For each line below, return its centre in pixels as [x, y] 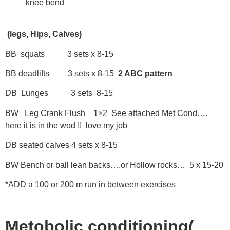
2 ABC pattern [144, 74]
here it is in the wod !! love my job [67, 125]
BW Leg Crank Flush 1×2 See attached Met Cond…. [106, 113]
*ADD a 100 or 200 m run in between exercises [91, 184]
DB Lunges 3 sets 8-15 [59, 93]
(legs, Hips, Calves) [43, 34]
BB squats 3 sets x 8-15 [59, 54]
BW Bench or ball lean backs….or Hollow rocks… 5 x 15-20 [114, 165]
